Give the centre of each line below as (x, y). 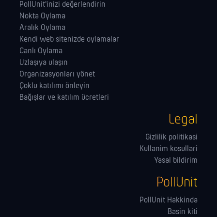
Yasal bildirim (176, 160)
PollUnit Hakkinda (169, 200)
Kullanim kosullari (169, 149)
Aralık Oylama (42, 28)
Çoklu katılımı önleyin (54, 86)
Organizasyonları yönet (57, 74)
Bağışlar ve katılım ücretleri (64, 97)
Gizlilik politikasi (171, 137)
